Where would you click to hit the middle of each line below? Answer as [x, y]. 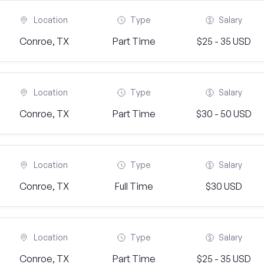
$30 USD [224, 186]
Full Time [134, 186]
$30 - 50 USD [224, 114]
